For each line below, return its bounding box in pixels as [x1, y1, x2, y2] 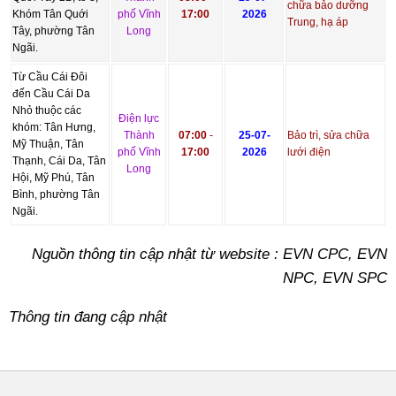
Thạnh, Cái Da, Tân [12, 154, 106, 167]
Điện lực [118, 111, 159, 125]
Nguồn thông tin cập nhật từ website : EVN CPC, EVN [32, 245, 387, 263]
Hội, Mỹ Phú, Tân [12, 171, 95, 184]
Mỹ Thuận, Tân [12, 137, 84, 150]
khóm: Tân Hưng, [12, 120, 95, 133]
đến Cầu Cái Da [12, 87, 90, 100]
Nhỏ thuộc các [12, 103, 81, 117]
